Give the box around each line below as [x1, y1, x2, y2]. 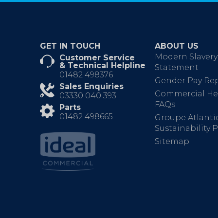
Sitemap [155, 137, 189, 146]
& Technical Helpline [59, 61, 145, 71]
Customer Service [59, 53, 135, 63]
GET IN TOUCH [40, 41, 100, 51]
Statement [155, 63, 199, 73]
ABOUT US [155, 41, 199, 51]
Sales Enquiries [59, 82, 124, 91]
